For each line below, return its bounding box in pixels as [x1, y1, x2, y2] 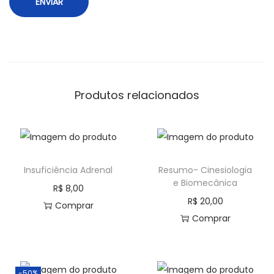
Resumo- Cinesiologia [158, 163, 253, 176]
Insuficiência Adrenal [24, 163, 113, 176]
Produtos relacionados [75, 87, 199, 103]
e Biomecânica [173, 176, 238, 189]
